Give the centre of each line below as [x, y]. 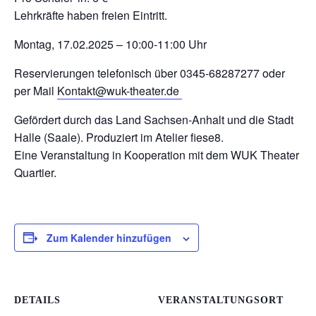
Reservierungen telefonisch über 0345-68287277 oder [150, 73]
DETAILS [37, 300]
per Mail [36, 90]
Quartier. [35, 172]
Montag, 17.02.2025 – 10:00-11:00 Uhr [110, 44]
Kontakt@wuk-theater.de [120, 90]
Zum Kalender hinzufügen [109, 237]
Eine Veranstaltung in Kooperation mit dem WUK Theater [157, 154]
